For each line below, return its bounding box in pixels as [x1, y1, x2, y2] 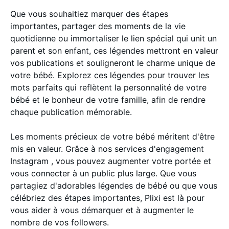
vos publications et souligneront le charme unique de [10, 57, 215, 68]
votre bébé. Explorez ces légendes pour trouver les [10, 70, 209, 80]
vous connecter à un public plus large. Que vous [10, 168, 196, 178]
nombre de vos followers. [10, 217, 109, 227]
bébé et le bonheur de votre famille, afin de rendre [10, 94, 205, 105]
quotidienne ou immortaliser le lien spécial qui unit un [10, 33, 217, 43]
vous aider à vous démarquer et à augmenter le [10, 204, 194, 215]
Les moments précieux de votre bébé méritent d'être [10, 131, 215, 142]
